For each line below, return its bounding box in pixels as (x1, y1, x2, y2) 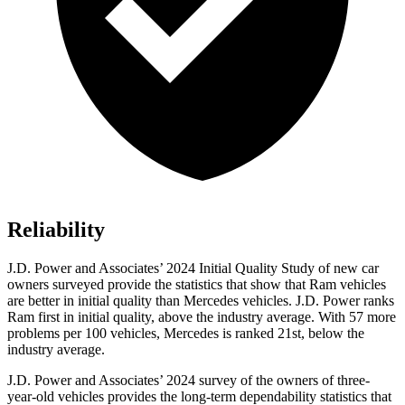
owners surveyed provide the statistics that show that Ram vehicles (7, 277, 386, 293)
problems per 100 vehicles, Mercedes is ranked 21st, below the (7, 325, 364, 342)
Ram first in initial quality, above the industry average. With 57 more (7, 309, 396, 325)
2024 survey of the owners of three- (166, 372, 370, 389)
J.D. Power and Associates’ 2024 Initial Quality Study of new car (7, 260, 379, 277)
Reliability (7, 218, 105, 242)
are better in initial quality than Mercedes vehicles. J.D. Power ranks (7, 293, 394, 309)
